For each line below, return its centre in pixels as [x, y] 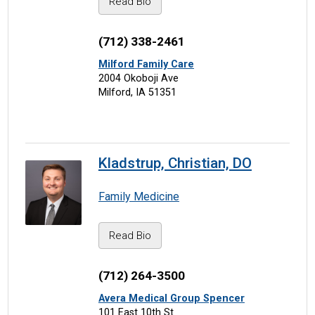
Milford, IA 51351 [137, 92]
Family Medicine [139, 197]
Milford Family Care [146, 64]
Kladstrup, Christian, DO [175, 163]
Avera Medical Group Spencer [171, 298]
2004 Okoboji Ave [138, 78]
